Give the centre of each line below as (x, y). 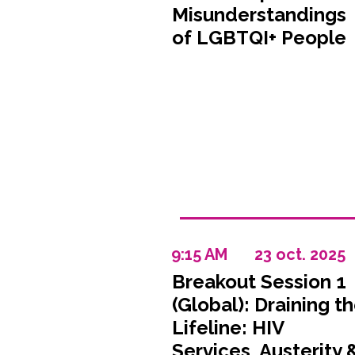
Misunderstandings (259, 15)
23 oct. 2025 (300, 254)
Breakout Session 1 (259, 282)
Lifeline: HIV (227, 328)
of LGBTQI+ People (259, 38)
